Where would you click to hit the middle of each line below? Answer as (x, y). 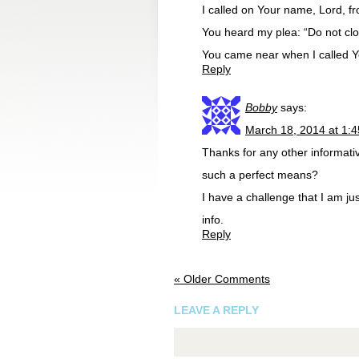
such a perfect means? (260, 175)
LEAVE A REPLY (216, 310)
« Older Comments (222, 279)
